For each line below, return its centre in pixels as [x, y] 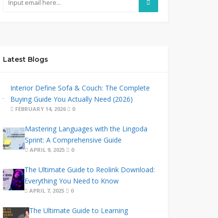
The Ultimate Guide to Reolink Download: [90, 170]
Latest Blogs [25, 59]
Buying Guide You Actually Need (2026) [71, 99]
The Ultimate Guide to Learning [79, 210]
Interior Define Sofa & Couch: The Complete [80, 88]
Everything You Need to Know [72, 181]
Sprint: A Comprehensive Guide [73, 140]
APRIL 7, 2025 [46, 191]
